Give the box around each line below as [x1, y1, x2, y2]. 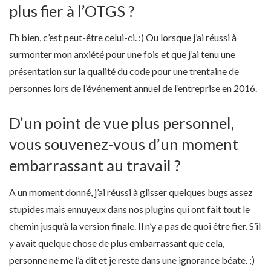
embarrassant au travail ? [9, 155, 181, 174]
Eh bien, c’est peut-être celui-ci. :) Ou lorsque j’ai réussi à [9, 31, 237, 44]
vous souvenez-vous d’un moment [9, 134, 238, 153]
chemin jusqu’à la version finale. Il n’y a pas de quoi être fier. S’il [9, 220, 261, 232]
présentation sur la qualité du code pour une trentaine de [9, 65, 239, 77]
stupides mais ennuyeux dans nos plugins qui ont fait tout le [9, 203, 250, 215]
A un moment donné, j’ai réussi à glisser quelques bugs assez [9, 186, 253, 198]
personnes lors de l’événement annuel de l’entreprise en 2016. [9, 82, 257, 94]
